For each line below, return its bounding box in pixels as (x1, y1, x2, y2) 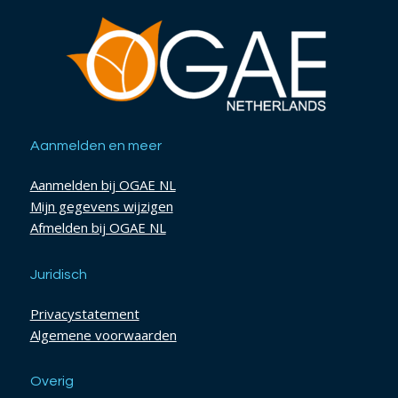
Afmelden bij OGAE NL (29, 219, 166, 237)
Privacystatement (29, 304, 139, 322)
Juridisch (29, 267, 87, 282)
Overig (29, 374, 74, 389)
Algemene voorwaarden (29, 325, 177, 344)
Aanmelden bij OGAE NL (29, 176, 176, 195)
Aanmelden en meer (29, 139, 162, 154)
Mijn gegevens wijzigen (29, 197, 173, 216)
